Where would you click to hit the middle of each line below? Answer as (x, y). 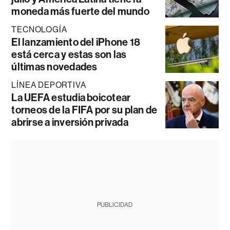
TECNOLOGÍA (39, 29)
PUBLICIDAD (115, 205)
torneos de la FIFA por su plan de (84, 110)
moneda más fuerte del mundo (80, 11)
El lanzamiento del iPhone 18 (76, 42)
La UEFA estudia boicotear (71, 97)
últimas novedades (54, 66)
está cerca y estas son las (69, 54)
